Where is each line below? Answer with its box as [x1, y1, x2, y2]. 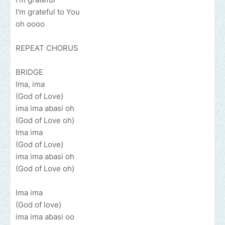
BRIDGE [16, 67, 43, 77]
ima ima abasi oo [16, 212, 74, 222]
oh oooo [16, 19, 45, 29]
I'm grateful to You [16, 7, 80, 17]
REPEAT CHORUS [16, 43, 78, 53]
